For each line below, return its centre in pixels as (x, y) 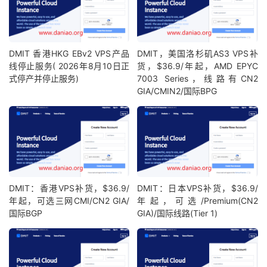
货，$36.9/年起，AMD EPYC (198, 66)
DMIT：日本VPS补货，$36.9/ (198, 188)
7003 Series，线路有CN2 (198, 78)
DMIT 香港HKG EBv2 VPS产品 (69, 53)
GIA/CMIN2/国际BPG (177, 91)
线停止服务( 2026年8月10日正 (69, 66)
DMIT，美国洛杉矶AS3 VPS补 (198, 53)
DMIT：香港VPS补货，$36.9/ (69, 188)
